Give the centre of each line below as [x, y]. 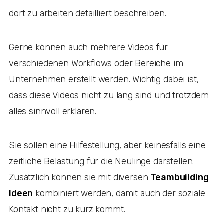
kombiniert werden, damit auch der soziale [119, 193]
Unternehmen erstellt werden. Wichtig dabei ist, [104, 79]
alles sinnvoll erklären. [54, 111]
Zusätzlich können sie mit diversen [80, 177]
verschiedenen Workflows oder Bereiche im [96, 63]
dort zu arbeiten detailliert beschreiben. [89, 13]
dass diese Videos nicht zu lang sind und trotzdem [109, 95]
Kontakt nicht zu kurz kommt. [68, 209]
